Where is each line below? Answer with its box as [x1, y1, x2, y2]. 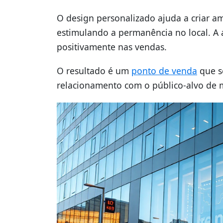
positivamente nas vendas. [57, 41, 167, 53]
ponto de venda [131, 65, 197, 77]
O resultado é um [57, 65, 131, 77]
